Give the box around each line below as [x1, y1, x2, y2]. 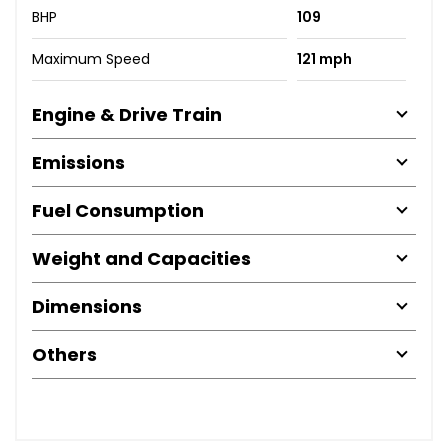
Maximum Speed [32, 48, 150, 69]
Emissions [32, 149, 125, 175]
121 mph [296, 48, 352, 69]
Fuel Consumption [32, 197, 204, 223]
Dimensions [32, 293, 142, 319]
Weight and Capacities [32, 245, 251, 271]
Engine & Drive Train [32, 101, 222, 127]
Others [32, 341, 97, 367]
